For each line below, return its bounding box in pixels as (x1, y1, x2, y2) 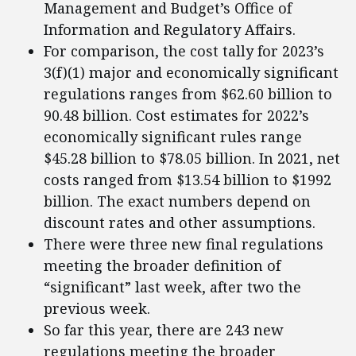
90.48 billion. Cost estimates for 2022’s (44, 106, 309, 126)
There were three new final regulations (44, 234, 323, 254)
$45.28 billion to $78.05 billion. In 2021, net (44, 149, 340, 168)
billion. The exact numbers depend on (44, 192, 311, 211)
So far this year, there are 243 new (44, 320, 284, 340)
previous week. (44, 299, 150, 319)
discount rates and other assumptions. (44, 213, 315, 233)
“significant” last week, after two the (44, 277, 301, 297)
